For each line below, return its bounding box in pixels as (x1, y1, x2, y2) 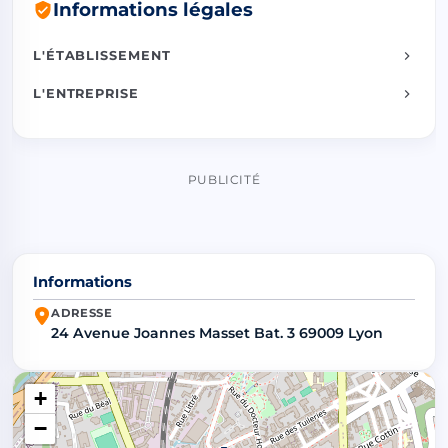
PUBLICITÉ (187, 171, 261, 187)
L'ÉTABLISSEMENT (33, 48, 171, 64)
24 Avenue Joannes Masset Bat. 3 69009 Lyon (51, 324, 383, 343)
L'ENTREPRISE (33, 86, 139, 102)
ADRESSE (51, 306, 113, 321)
